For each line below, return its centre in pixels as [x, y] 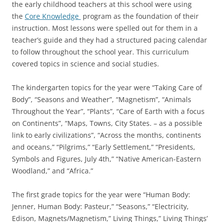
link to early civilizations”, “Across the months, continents [107, 135]
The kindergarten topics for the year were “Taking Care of [107, 87]
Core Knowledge [53, 16]
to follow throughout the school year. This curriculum [100, 52]
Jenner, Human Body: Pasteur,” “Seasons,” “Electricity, [100, 206]
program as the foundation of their [140, 16]
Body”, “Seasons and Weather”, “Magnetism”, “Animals [102, 99]
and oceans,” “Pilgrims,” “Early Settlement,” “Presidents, [104, 147]
